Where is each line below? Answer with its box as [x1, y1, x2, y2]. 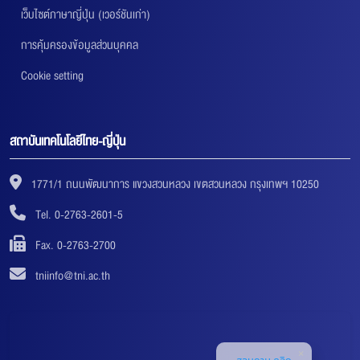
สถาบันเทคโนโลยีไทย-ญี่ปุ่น [10, 130, 125, 152]
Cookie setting [21, 65, 84, 85]
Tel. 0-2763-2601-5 [35, 204, 123, 224]
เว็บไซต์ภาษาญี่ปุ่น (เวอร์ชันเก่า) [21, 4, 150, 24]
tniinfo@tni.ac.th [35, 265, 110, 285]
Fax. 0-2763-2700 [32, 235, 116, 255]
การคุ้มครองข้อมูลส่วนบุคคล [21, 35, 138, 55]
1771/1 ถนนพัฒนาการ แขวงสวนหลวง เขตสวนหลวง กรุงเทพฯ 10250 [28, 174, 319, 194]
